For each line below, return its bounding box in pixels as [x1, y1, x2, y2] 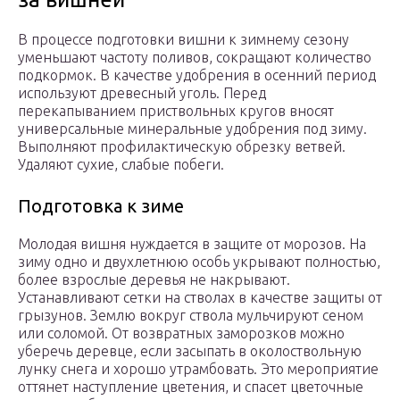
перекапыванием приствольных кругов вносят [18, 103, 334, 120]
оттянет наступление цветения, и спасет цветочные [18, 379, 363, 396]
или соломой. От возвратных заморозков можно [18, 325, 345, 342]
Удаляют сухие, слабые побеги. [18, 156, 224, 173]
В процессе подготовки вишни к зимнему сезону [18, 31, 349, 48]
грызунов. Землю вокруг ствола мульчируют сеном [18, 307, 363, 324]
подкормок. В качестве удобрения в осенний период [18, 67, 376, 84]
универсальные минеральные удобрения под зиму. [18, 121, 367, 137]
